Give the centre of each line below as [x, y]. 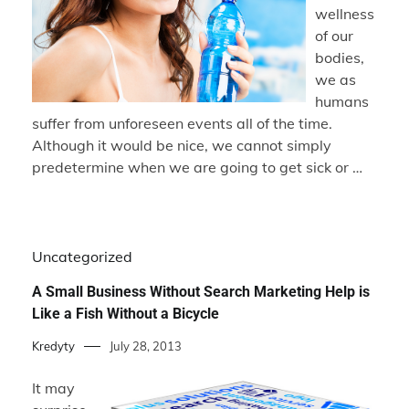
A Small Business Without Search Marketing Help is [201, 292]
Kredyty [53, 346]
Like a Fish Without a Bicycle [126, 314]
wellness [345, 14]
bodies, [340, 58]
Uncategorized [82, 257]
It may [53, 388]
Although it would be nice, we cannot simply [182, 146]
